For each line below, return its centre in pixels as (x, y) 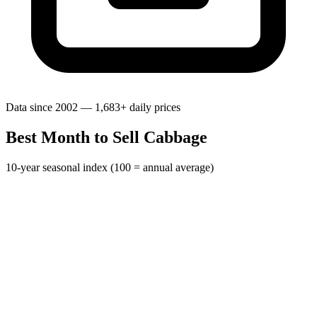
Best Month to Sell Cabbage (106, 138)
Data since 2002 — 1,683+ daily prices (93, 108)
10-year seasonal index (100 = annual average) (110, 168)
